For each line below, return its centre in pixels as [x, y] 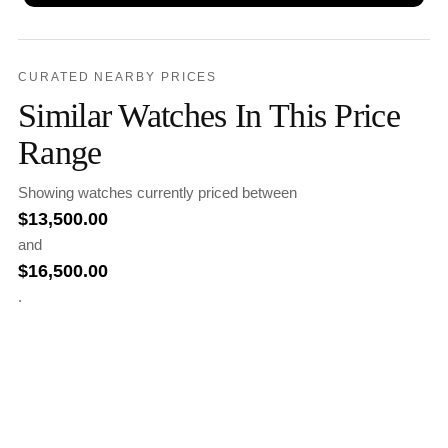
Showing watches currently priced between [157, 193]
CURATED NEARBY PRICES [118, 77]
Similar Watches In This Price [209, 115]
